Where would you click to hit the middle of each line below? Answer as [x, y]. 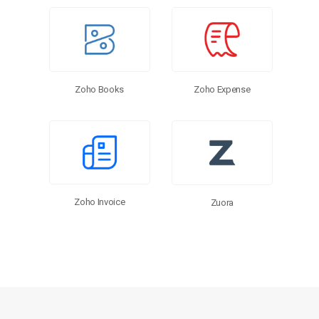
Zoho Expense [222, 89]
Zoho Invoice [100, 202]
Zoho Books [100, 89]
